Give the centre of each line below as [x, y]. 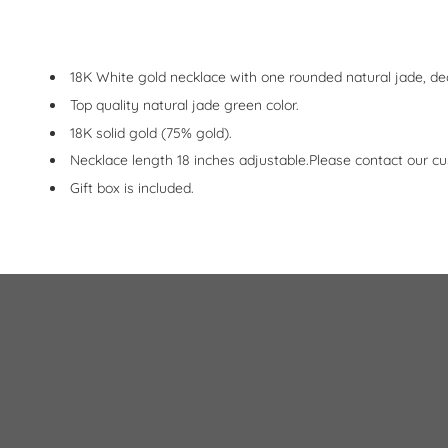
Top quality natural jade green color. [184, 105]
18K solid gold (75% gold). [151, 132]
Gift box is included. [132, 187]
